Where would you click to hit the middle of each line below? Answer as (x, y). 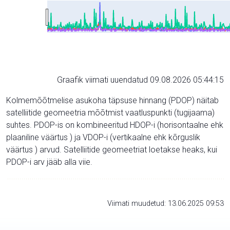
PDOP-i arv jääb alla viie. (49, 162)
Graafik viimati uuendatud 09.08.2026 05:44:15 (140, 80)
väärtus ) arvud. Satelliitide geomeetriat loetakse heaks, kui (112, 149)
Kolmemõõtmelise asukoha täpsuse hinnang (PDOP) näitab (112, 100)
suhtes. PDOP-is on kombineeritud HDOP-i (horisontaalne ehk (115, 125)
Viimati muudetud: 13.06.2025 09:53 (166, 203)
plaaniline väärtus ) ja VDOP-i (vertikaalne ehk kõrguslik (103, 137)
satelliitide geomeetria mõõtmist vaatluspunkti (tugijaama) (110, 112)
